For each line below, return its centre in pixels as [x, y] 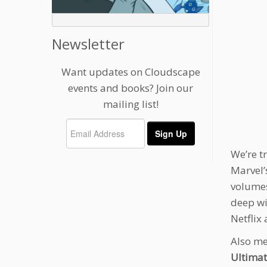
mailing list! [131, 104]
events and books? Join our [131, 88]
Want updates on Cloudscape [131, 72]
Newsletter [88, 44]
